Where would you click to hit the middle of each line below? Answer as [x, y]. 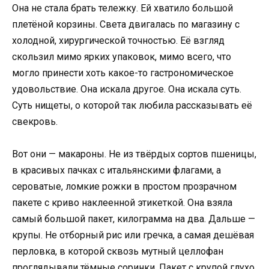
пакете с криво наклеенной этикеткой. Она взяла [122, 203]
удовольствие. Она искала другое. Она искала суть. [127, 89]
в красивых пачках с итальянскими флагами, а [116, 171]
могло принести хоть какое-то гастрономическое [123, 73]
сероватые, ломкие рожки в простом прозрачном [124, 187]
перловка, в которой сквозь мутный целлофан [118, 252]
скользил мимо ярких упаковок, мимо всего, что [122, 57]
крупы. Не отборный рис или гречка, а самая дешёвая [133, 235]
